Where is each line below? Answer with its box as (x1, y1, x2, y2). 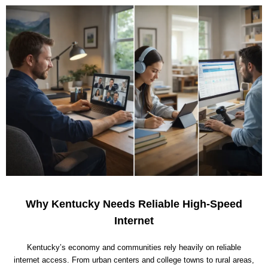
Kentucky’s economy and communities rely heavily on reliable (27, 243, 241, 252)
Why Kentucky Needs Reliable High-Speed (26, 198, 242, 211)
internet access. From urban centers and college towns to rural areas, (14, 255, 254, 265)
